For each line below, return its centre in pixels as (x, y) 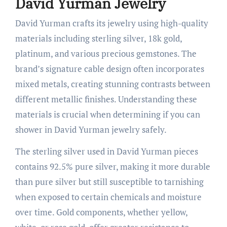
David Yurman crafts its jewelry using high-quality (111, 23)
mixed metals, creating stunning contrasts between (112, 84)
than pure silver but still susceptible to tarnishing (109, 182)
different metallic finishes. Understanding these (106, 99)
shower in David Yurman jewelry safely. (91, 130)
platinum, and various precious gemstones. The (106, 54)
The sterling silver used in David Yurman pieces (106, 152)
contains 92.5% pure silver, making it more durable (112, 167)
